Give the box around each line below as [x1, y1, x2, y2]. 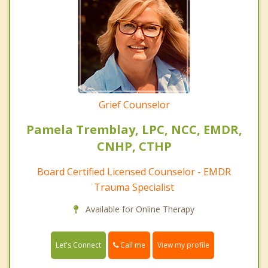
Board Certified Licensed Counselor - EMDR [37, 165, 231, 179]
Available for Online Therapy [83, 203, 194, 215]
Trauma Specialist [94, 181, 174, 194]
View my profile [157, 240, 209, 251]
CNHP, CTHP [96, 138, 172, 155]
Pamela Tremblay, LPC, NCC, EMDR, [26, 121, 242, 138]
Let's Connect [56, 240, 101, 251]
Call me [118, 240, 145, 251]
